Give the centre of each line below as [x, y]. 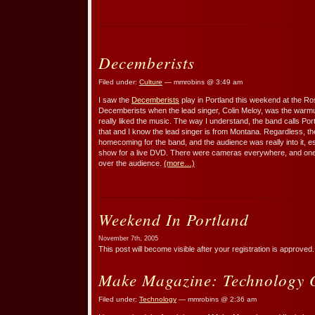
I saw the [115, 99]
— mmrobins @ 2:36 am [217, 299]
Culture [151, 82]
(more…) [179, 163]
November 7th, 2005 [128, 238]
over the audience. [131, 163]
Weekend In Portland [174, 219]
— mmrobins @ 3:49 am [202, 82]
